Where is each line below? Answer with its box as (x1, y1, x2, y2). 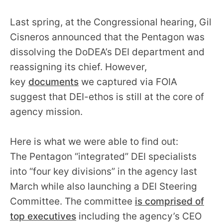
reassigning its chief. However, (10, 61, 147, 73)
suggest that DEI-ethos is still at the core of (10, 91, 204, 103)
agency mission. (10, 106, 83, 117)
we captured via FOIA (79, 76, 177, 88)
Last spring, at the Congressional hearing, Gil (10, 16, 212, 28)
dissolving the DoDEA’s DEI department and (10, 46, 205, 58)
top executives (10, 210, 76, 222)
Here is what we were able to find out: (10, 135, 181, 147)
